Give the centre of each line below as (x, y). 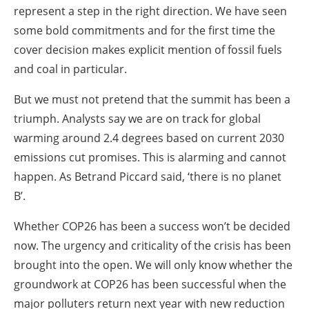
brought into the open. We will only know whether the (153, 265)
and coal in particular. (70, 69)
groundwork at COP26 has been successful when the (150, 284)
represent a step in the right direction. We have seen (150, 11)
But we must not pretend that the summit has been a (152, 99)
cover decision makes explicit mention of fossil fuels (148, 49)
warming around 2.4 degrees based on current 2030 (149, 138)
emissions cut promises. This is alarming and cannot (150, 157)
